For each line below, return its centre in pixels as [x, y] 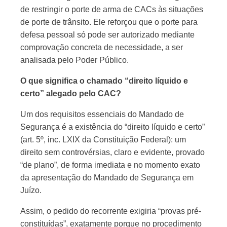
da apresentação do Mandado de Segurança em [107, 178]
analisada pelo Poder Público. [74, 60]
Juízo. [31, 190]
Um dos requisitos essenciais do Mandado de [102, 114]
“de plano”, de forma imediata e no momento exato [110, 165]
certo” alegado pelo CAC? [71, 93]
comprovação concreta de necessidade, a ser [102, 47]
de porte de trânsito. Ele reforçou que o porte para [109, 22]
